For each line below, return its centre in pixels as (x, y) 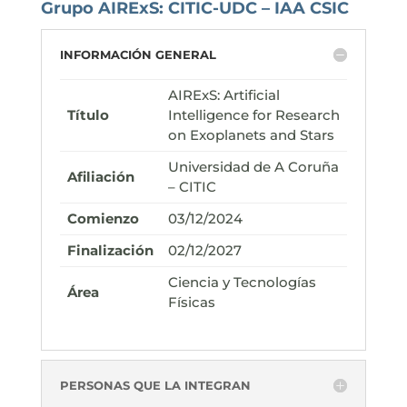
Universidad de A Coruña (253, 167)
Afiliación (100, 177)
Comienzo (103, 218)
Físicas (191, 302)
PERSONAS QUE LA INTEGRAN (155, 385)
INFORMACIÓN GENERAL (138, 55)
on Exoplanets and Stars (251, 135)
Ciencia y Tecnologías (242, 282)
